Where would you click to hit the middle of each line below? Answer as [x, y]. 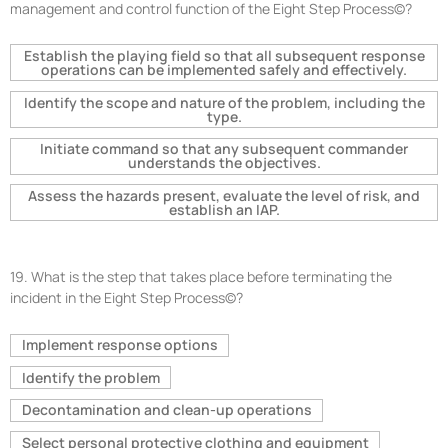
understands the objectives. [224, 163]
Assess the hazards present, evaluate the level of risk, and [224, 195]
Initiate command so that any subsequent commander [224, 149]
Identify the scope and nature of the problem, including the [224, 102]
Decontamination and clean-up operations [166, 410]
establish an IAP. [224, 209]
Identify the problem [90, 377]
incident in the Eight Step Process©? [126, 298]
